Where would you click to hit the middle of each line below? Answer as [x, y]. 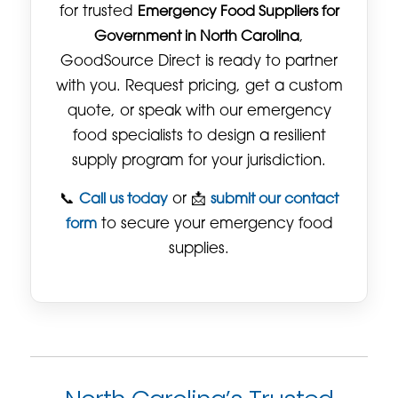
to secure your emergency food [215, 225]
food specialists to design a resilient [199, 137]
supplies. [199, 250]
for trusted [98, 13]
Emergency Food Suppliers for [238, 13]
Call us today [123, 200]
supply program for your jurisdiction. [199, 162]
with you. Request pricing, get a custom [199, 88]
